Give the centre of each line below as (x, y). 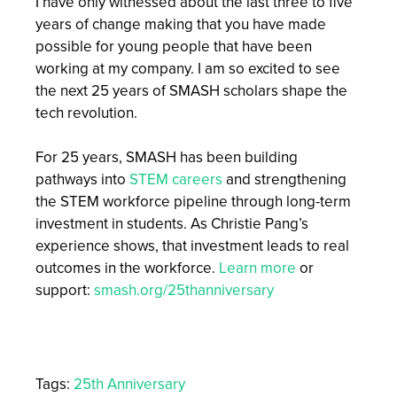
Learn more (257, 269)
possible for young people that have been (174, 46)
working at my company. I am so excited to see (188, 68)
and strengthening (284, 180)
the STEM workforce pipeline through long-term (193, 202)
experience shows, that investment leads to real (192, 246)
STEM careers (176, 180)
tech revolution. (86, 113)
